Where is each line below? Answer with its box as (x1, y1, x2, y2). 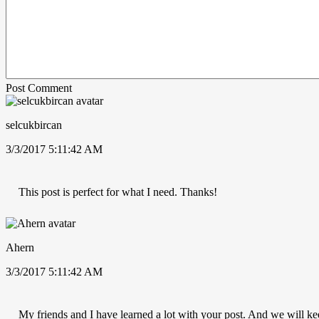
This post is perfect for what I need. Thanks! (19, 185, 217, 198)
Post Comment (6, 81, 72, 94)
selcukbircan (6, 118, 62, 131)
